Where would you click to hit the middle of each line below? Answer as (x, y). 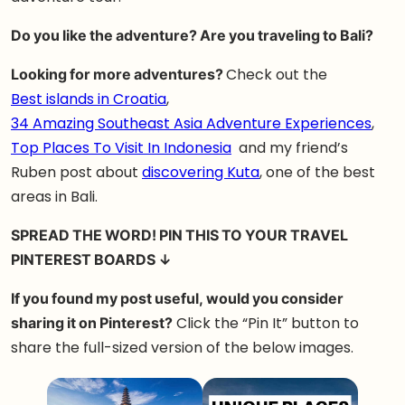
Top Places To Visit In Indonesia (121, 148)
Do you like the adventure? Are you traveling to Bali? (193, 36)
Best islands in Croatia (89, 99)
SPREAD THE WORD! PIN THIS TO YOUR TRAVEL (179, 235)
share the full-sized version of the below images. (182, 348)
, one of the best (317, 172)
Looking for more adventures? (118, 75)
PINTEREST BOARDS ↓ (91, 260)
